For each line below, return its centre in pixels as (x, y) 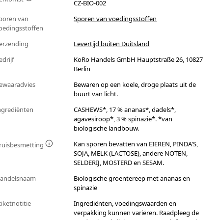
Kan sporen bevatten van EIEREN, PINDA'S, (136, 144)
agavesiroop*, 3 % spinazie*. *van (123, 119)
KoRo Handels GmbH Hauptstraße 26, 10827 (138, 60)
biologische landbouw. (107, 128)
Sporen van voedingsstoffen (115, 19)
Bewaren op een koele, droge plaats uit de (135, 85)
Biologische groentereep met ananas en (132, 179)
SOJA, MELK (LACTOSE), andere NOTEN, (131, 153)
